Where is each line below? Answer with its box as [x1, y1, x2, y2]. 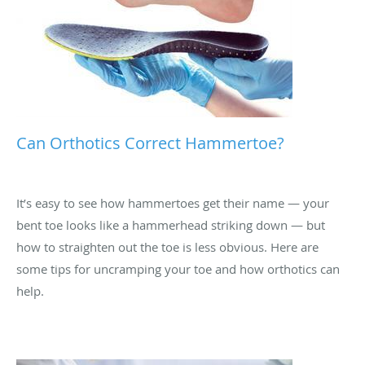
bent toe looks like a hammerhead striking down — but [16, 216, 325, 233]
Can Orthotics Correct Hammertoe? [16, 131, 284, 154]
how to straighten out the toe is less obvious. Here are [16, 238, 319, 255]
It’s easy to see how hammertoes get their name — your [16, 194, 329, 211]
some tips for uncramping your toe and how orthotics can [16, 260, 340, 277]
